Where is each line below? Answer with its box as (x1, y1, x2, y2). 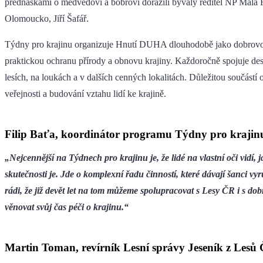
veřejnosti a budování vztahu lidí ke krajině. (5, 89, 166, 99)
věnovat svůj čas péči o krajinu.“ (5, 202, 129, 213)
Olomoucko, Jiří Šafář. (5, 14, 91, 24)
